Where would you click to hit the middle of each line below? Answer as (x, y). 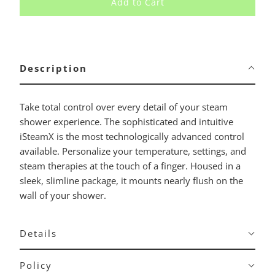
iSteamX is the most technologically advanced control (132, 137)
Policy (36, 265)
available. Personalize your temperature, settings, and (133, 151)
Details (38, 234)
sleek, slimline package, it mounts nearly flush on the (131, 181)
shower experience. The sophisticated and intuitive (126, 122)
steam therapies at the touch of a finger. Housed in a (130, 166)
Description (53, 68)
